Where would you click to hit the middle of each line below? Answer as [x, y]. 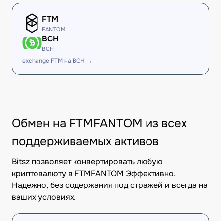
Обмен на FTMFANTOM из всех [99, 123]
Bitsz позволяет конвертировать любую [87, 162]
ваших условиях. [44, 197]
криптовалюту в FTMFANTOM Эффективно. [94, 173]
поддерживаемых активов [85, 141]
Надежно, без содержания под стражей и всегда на [110, 185]
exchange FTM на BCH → [57, 61]
